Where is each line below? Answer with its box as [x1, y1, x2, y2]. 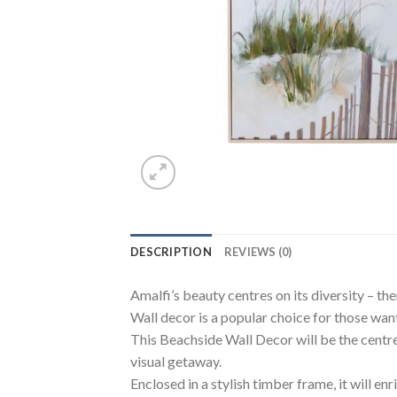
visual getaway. [130, 353, 222, 370]
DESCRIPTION [130, 245, 212, 259]
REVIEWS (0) [223, 245, 292, 259]
